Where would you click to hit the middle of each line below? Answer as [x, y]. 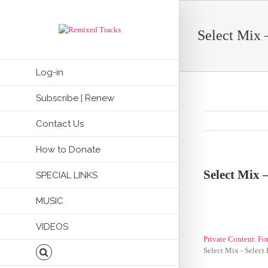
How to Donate [68, 150]
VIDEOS [52, 227]
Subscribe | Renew [75, 98]
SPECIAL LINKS [67, 175]
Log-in [50, 72]
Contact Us [60, 124]
